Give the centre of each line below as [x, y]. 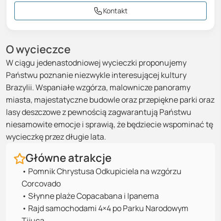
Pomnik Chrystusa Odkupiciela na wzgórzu [105, 171]
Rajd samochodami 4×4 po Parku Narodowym [108, 208]
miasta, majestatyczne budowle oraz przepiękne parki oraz [110, 100]
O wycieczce [38, 49]
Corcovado [41, 184]
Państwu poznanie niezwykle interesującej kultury [96, 75]
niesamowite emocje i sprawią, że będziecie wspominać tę [110, 124]
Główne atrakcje [69, 158]
